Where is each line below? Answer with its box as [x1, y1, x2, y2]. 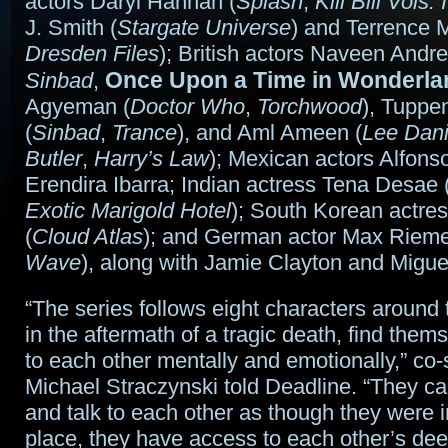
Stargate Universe [117, 15, 291, 40]
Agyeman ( [25, 94, 130, 119]
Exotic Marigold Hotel [25, 198, 231, 223]
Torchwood [257, 94, 362, 119]
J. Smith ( [25, 15, 117, 40]
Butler [25, 146, 82, 171]
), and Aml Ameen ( [177, 120, 362, 145]
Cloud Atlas [32, 224, 143, 249]
